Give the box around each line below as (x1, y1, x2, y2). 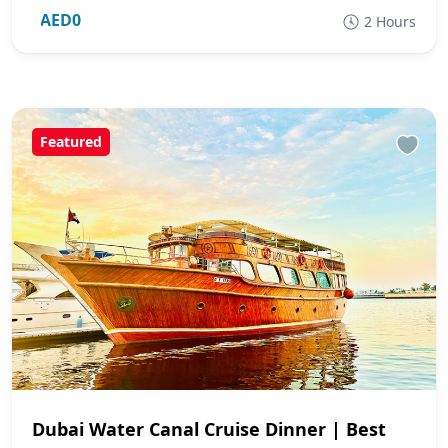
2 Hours (364, 11, 416, 31)
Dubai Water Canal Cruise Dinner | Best (32, 417, 386, 442)
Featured (40, 131, 102, 151)
